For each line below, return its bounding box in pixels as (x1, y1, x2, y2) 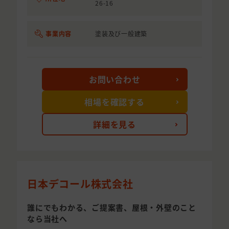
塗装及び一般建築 (95, 29, 147, 38)
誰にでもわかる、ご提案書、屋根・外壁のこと (27, 202, 196, 213)
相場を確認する (84, 96, 145, 108)
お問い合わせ (88, 73, 141, 86)
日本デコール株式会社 (27, 176, 133, 192)
